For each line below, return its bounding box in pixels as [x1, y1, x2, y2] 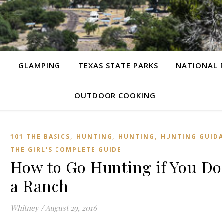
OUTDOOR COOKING [74, 90, 156, 100]
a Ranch [10, 175, 69, 196]
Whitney [10, 203, 39, 213]
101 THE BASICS [10, 132, 70, 141]
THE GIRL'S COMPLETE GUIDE [10, 145, 122, 154]
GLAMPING [18, 60, 60, 70]
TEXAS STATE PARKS [78, 60, 158, 70]
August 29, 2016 [45, 203, 97, 213]
